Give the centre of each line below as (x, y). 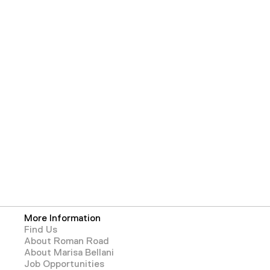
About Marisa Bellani (69, 253)
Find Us (41, 230)
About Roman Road (67, 241)
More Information (62, 218)
